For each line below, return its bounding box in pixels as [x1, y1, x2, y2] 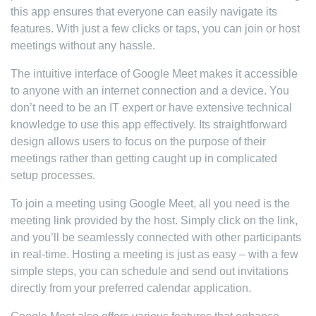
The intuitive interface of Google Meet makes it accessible [11, 68, 298, 80]
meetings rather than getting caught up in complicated [11, 152, 277, 164]
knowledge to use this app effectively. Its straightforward [11, 119, 287, 130]
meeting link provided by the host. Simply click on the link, [11, 214, 298, 226]
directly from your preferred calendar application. [11, 282, 251, 294]
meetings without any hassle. [11, 39, 155, 51]
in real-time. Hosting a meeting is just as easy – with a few [11, 248, 298, 260]
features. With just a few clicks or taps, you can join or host [11, 23, 300, 35]
